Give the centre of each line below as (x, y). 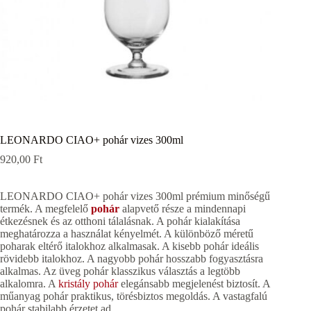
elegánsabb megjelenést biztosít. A (194, 283)
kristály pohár (87, 283)
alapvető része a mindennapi (183, 208)
